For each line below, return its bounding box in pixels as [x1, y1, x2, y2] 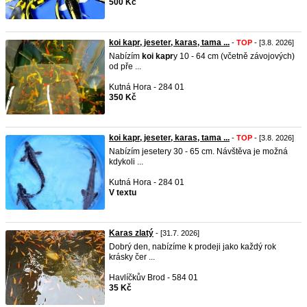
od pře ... [109, 62, 141, 71]
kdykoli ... [109, 157, 143, 167]
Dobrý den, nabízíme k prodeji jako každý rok [109, 242, 276, 251]
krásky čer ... [109, 252, 155, 262]
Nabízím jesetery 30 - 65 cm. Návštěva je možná [109, 147, 288, 156]
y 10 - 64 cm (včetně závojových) [173, 51, 295, 61]
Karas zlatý [109, 228, 153, 238]
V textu [109, 188, 136, 197]
